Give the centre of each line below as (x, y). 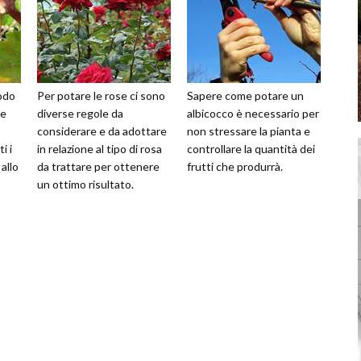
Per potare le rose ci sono (101, 95)
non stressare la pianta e (249, 131)
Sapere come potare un (245, 95)
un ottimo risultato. (85, 184)
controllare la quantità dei (251, 149)
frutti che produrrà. (235, 166)
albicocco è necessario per (253, 113)
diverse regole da (80, 113)
